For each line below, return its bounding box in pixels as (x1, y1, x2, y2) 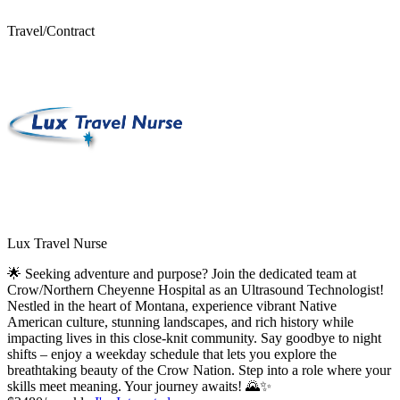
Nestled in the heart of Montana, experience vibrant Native (7, 297, 337, 313)
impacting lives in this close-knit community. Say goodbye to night (7, 329, 381, 346)
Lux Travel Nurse (7, 235, 107, 251)
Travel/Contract (7, 22, 95, 38)
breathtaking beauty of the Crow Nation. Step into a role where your (7, 362, 391, 378)
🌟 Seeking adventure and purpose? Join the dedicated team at (7, 265, 356, 281)
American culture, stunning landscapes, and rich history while (7, 313, 354, 329)
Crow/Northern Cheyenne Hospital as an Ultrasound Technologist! (7, 281, 384, 297)
